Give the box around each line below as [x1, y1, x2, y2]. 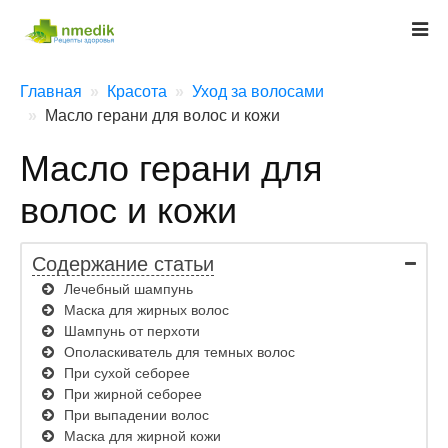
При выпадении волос [64, 407, 209, 423]
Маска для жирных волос [64, 302, 229, 318]
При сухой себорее [64, 365, 190, 381]
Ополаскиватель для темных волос [64, 344, 295, 360]
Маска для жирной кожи [64, 428, 221, 444]
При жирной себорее [64, 386, 202, 402]
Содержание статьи [32, 253, 214, 275]
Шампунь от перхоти [64, 323, 200, 339]
